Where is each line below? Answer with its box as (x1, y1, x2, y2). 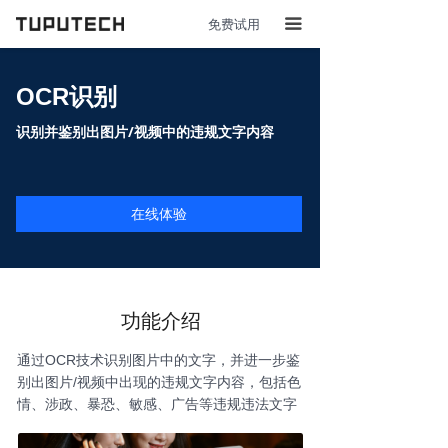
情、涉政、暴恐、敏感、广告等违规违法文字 (17, 396, 297, 412)
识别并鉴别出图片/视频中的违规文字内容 (16, 122, 274, 141)
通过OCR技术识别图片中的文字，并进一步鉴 (17, 352, 300, 368)
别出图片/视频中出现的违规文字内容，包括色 (17, 374, 301, 390)
